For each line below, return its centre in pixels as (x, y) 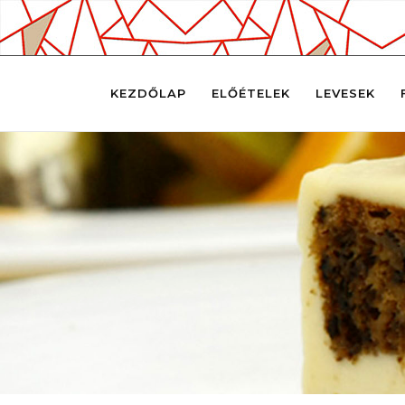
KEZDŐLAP (148, 93)
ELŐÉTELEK (250, 93)
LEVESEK (345, 93)
